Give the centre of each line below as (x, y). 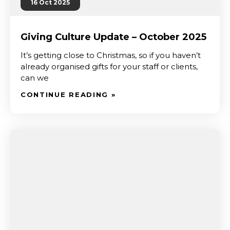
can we (35, 78)
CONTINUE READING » (68, 94)
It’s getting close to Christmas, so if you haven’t (111, 55)
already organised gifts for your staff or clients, (109, 66)
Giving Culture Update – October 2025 (113, 37)
